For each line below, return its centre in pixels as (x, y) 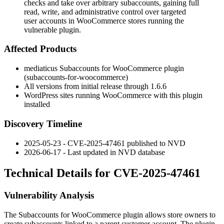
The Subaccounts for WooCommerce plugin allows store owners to (110, 215)
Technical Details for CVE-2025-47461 (102, 173)
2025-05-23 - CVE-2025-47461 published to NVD (105, 143)
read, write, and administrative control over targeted (105, 11)
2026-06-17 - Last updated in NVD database (94, 152)
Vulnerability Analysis (49, 195)
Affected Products (40, 49)
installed (37, 104)
